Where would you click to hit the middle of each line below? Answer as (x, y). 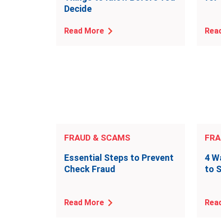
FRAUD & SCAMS (97, 138)
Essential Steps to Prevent (119, 158)
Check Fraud (90, 169)
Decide (78, 9)
